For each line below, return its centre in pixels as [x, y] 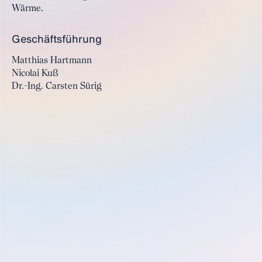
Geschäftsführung [57, 39]
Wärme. [27, 9]
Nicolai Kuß [35, 74]
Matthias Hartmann [52, 61]
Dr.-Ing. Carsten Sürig [57, 87]
